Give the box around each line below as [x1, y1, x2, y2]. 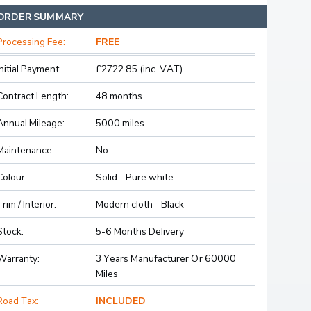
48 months [95, 90, 143, 102]
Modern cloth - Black [95, 198, 185, 210]
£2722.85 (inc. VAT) [95, 62, 183, 75]
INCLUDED [95, 294, 146, 307]
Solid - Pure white [95, 171, 174, 183]
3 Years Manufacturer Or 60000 [95, 252, 236, 264]
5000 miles [95, 117, 145, 129]
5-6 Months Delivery [95, 225, 185, 237]
